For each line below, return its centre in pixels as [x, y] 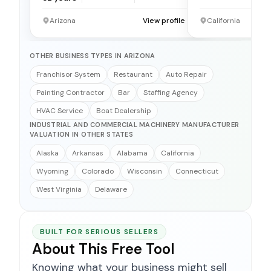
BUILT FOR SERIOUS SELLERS [99, 231]
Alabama [132, 153]
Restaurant [133, 74]
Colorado [98, 171]
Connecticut [197, 171]
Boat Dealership [124, 110]
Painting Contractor [70, 92]
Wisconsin [145, 171]
